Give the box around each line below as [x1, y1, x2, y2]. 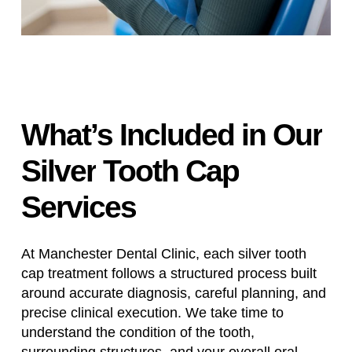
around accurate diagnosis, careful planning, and [20, 284, 326, 301]
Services [20, 189, 136, 224]
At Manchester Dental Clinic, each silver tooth [20, 245, 306, 262]
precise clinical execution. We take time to [20, 304, 284, 321]
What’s [20, 117, 112, 152]
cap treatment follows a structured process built [20, 265, 317, 281]
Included [119, 117, 234, 152]
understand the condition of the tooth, [20, 324, 255, 340]
